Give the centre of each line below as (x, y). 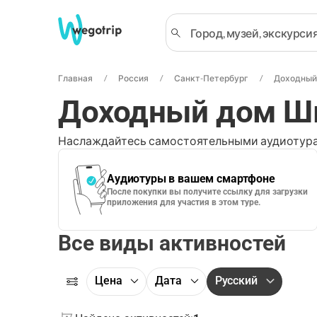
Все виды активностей (172, 243)
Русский (236, 281)
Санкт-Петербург (211, 78)
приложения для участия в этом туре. (184, 202)
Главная (75, 78)
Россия (133, 78)
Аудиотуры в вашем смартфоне (191, 179)
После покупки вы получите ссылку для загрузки (207, 192)
